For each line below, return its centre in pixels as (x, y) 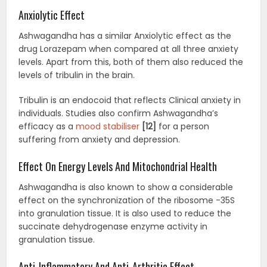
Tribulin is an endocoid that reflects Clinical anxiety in (130, 100)
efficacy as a (47, 126)
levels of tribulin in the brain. (77, 75)
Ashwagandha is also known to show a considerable (126, 187)
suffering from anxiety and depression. (100, 139)
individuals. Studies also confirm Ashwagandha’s (119, 113)
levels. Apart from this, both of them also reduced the (131, 62)
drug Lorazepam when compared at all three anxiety (129, 49)
